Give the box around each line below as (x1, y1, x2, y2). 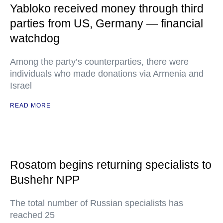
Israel (10, 81, 32, 91)
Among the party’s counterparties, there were (10, 57, 189, 67)
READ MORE (10, 102, 51, 109)
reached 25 (10, 210, 55, 220)
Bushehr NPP (10, 173, 80, 186)
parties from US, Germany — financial (10, 17, 203, 30)
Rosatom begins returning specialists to (10, 158, 212, 171)
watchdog (10, 32, 60, 45)
